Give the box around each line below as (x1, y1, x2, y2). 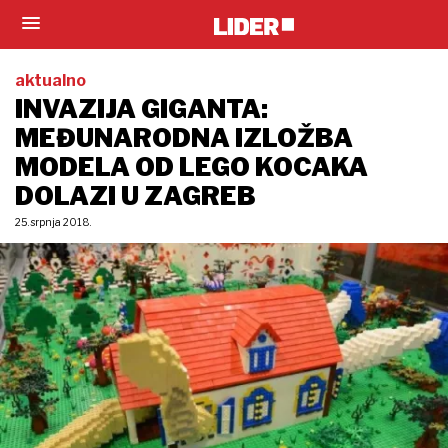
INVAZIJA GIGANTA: (15, 94, 268, 124)
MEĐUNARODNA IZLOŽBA (15, 123, 353, 153)
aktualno (15, 71, 86, 90)
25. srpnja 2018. (15, 216, 91, 228)
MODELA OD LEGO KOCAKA (15, 152, 368, 182)
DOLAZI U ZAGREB (15, 181, 256, 211)
